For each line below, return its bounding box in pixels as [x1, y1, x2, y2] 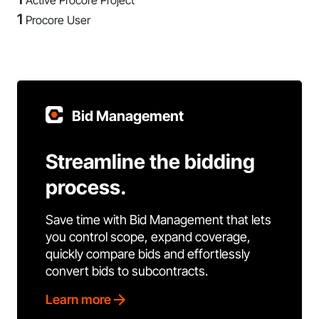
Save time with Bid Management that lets [46, 212, 271, 227]
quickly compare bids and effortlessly [46, 246, 250, 261]
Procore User [26, 13, 90, 27]
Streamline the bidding [46, 150, 255, 174]
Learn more [46, 292, 111, 307]
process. [46, 175, 127, 199]
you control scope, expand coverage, [46, 229, 251, 244]
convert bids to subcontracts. [46, 263, 208, 278]
